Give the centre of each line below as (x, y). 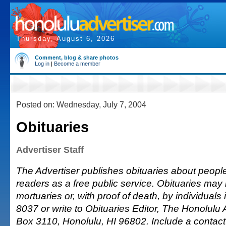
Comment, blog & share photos (77, 58)
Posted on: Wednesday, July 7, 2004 (81, 104)
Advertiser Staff (50, 150)
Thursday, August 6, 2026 (66, 39)
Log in (42, 64)
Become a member (77, 64)
